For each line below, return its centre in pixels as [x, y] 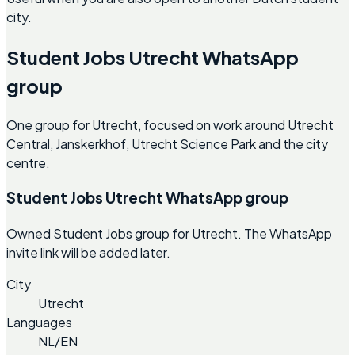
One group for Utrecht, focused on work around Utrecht [170, 124]
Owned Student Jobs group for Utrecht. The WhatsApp [169, 234]
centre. [28, 162]
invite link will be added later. [88, 253]
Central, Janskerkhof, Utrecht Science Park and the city [167, 143]
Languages [39, 323]
